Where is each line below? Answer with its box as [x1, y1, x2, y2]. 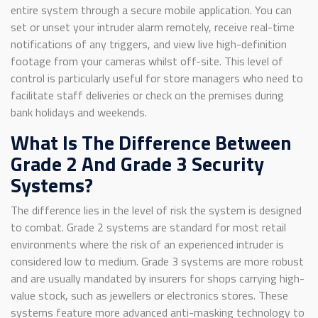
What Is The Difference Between [11, 126, 292, 158]
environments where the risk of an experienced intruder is [11, 235, 284, 253]
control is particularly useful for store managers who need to [11, 69, 303, 87]
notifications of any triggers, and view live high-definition [11, 35, 287, 53]
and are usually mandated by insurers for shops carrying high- [11, 269, 305, 287]
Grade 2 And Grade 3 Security [11, 148, 264, 179]
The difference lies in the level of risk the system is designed [11, 201, 302, 219]
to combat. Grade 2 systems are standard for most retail [11, 218, 286, 236]
